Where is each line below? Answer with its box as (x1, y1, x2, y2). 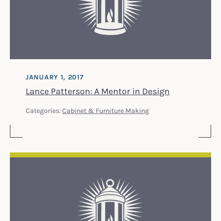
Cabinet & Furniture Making (62, 106, 149, 114)
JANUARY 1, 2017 (26, 72, 84, 81)
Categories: (26, 106, 62, 114)
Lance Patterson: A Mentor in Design (26, 85, 170, 96)
